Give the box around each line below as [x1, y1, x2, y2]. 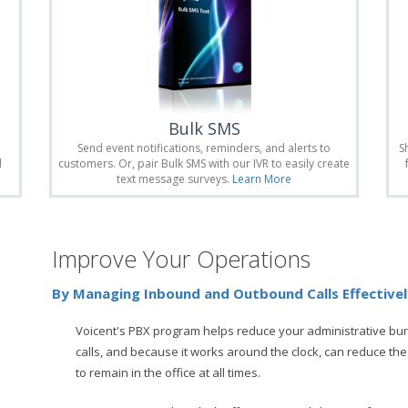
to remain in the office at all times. [76, 363, 261, 381]
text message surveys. [117, 170, 232, 187]
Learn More [232, 170, 291, 187]
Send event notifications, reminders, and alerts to [77, 139, 331, 156]
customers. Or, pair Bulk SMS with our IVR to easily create [58, 155, 350, 171]
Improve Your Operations [52, 242, 311, 274]
